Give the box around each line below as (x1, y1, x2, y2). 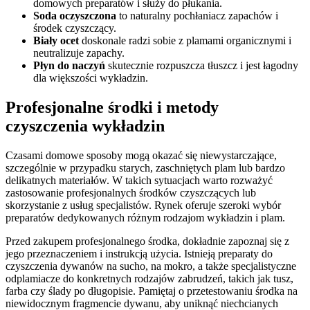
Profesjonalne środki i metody (6, 98, 219, 116)
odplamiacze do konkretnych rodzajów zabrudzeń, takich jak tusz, (6, 272, 293, 284)
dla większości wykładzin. (33, 71, 148, 84)
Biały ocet (33, 34, 79, 46)
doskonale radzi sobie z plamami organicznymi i (79, 34, 291, 46)
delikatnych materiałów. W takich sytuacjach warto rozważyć (6, 174, 273, 186)
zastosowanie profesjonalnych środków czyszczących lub (6, 186, 256, 199)
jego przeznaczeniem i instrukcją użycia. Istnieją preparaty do (6, 247, 273, 259)
